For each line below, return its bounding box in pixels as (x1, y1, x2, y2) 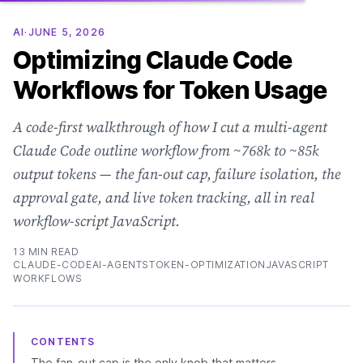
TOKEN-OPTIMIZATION (149, 258, 266, 271)
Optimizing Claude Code (13, 45, 293, 75)
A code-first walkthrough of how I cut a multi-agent (13, 117, 327, 137)
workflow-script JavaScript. (13, 211, 180, 231)
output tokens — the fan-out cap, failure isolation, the (13, 164, 341, 184)
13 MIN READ (13, 246, 79, 258)
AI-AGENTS (92, 258, 150, 271)
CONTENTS (31, 335, 96, 348)
